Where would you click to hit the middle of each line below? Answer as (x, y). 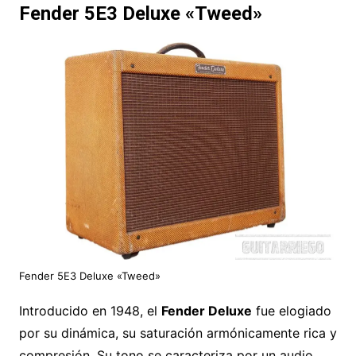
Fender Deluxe (206, 311)
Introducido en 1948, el (90, 311)
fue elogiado (291, 311)
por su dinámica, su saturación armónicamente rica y (178, 333)
